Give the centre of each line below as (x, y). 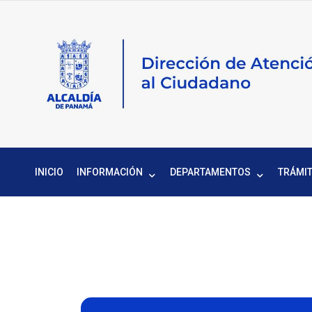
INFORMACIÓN (110, 172)
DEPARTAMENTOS (210, 172)
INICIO (49, 172)
